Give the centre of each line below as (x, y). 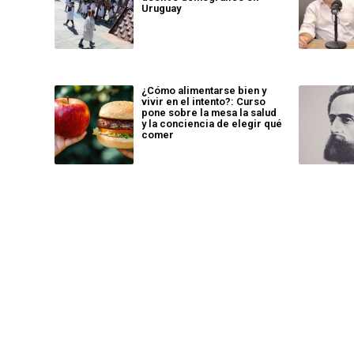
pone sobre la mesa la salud (209, 112)
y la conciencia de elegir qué (212, 123)
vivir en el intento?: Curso (203, 101)
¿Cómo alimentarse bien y (204, 90)
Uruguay (161, 8)
